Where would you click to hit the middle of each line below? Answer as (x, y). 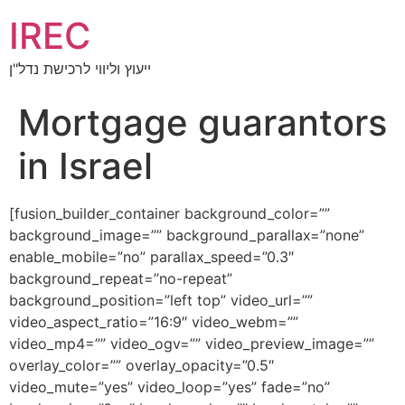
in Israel (85, 166)
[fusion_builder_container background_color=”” (170, 213)
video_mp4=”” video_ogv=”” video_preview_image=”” (192, 344)
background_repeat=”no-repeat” (121, 278)
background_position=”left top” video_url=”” (161, 300)
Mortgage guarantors (202, 122)
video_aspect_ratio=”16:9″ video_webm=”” (154, 322)
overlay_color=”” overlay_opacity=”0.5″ (141, 365)
